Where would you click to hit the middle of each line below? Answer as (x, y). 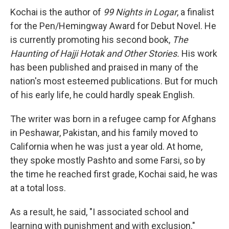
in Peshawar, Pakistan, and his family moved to (104, 133)
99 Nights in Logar (140, 12)
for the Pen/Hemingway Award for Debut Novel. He (113, 26)
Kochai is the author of (57, 12)
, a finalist (196, 12)
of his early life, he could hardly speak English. (102, 95)
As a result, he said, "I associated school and (99, 212)
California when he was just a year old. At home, (106, 146)
